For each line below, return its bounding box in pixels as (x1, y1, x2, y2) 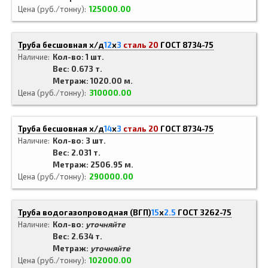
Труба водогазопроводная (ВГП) (18, 208, 151, 217)
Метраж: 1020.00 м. (53, 76, 133, 86)
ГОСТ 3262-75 (178, 208, 232, 217)
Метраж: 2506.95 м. (53, 160, 133, 169)
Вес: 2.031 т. (53, 148, 100, 157)
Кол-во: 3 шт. (53, 136, 106, 145)
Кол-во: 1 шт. (53, 52, 104, 62)
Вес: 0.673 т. (53, 64, 102, 74)
